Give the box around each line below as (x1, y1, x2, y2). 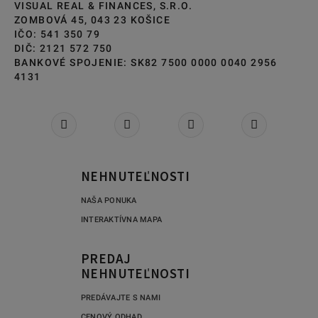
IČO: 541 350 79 (14, 28, 100, 40)
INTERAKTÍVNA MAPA (81, 214, 163, 224)
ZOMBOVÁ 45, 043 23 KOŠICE (14, 13, 170, 26)
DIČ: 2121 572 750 (14, 42, 113, 54)
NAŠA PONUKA (81, 195, 137, 205)
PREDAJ (81, 249, 131, 267)
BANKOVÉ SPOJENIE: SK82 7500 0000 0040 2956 (14, 56, 278, 68)
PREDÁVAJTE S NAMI (81, 292, 161, 302)
